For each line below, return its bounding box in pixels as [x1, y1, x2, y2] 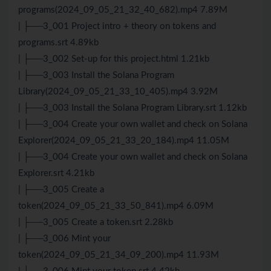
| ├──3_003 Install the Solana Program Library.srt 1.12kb [18, 103, 247, 113]
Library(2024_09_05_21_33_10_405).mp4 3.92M [18, 87, 218, 97]
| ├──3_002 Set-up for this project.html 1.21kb [18, 54, 209, 64]
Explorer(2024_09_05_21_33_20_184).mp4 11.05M [18, 136, 229, 146]
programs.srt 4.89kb [18, 38, 99, 48]
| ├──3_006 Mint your [18, 234, 111, 244]
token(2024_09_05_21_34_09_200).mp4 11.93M [18, 250, 219, 260]
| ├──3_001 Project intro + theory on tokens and [18, 22, 216, 31]
